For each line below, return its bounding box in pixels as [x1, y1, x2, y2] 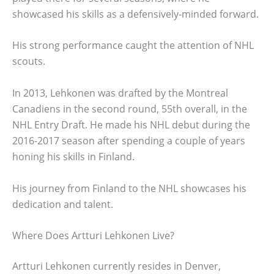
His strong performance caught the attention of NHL [12, 39, 254, 53]
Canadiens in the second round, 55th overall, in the [12, 102, 247, 116]
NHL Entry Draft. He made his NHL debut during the [12, 117, 250, 131]
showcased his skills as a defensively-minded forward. [12, 7, 259, 21]
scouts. [12, 54, 45, 68]
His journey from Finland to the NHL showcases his [12, 181, 246, 195]
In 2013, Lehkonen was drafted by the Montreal [12, 86, 228, 100]
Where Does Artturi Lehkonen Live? [12, 229, 174, 243]
